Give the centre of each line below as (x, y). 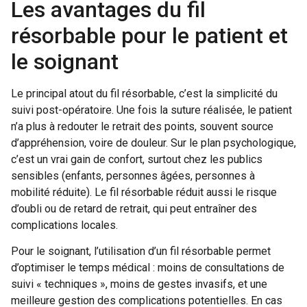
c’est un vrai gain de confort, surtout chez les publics (137, 159)
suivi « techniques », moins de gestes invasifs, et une (139, 284)
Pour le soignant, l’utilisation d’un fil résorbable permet (141, 251)
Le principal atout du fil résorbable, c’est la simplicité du (144, 93)
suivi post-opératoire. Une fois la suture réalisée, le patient (151, 110)
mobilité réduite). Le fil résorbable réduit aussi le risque (144, 192)
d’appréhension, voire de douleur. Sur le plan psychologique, (153, 143)
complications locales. (64, 225)
